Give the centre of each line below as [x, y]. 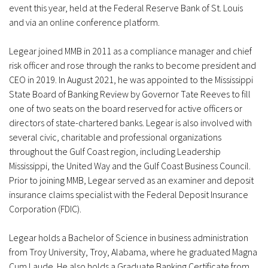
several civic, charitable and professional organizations [115, 137]
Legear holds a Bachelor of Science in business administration [129, 237]
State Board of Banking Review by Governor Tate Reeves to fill [130, 94]
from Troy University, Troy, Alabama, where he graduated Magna [133, 252]
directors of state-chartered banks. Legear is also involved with [130, 123]
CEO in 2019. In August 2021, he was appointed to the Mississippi [131, 80]
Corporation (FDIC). [45, 209]
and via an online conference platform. [84, 22]
